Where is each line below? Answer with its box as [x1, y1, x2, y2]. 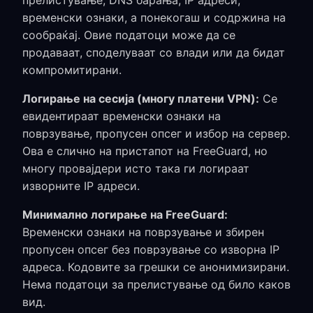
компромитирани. [22, 63, 122, 77]
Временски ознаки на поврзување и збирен [22, 225, 264, 239]
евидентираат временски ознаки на [22, 109, 221, 123]
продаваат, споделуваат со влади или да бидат [22, 45, 285, 59]
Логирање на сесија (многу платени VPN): [22, 92, 259, 105]
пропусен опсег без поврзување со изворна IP [22, 242, 279, 256]
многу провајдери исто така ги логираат [22, 161, 249, 175]
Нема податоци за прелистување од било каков [22, 277, 291, 291]
